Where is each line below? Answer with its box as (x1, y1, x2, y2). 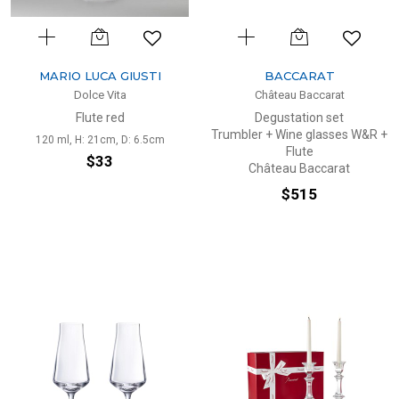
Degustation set (255, 110, 344, 125)
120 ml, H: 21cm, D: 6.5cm (35, 134, 165, 146)
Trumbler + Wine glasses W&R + (211, 127, 387, 142)
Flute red (75, 110, 125, 125)
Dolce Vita (73, 88, 126, 102)
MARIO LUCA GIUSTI (38, 69, 161, 83)
